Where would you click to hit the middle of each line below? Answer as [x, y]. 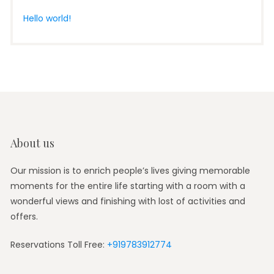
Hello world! [47, 19]
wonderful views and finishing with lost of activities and [128, 202]
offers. [24, 217]
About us [32, 143]
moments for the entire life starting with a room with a [128, 186]
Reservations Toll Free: [58, 245]
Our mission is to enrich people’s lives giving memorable [130, 171]
